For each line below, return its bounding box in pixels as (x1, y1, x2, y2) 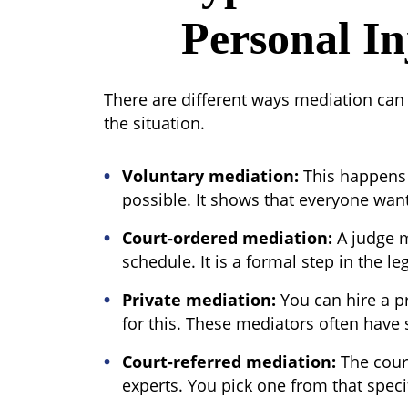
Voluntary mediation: (122, 165, 299, 187)
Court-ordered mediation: (122, 227, 332, 249)
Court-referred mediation (122, 351, 331, 372)
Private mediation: (122, 289, 276, 311)
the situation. (104, 112, 205, 134)
